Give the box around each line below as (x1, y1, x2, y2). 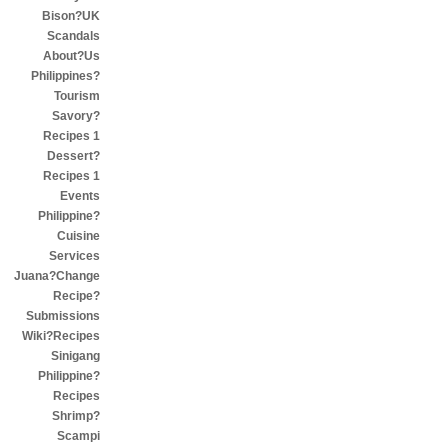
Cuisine (57, 229, 100, 243)
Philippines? (31, 69, 100, 83)
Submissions (26, 309, 100, 323)
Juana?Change (14, 269, 100, 283)
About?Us (43, 49, 100, 63)
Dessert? (47, 149, 100, 163)
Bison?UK (42, 9, 100, 23)
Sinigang (51, 349, 100, 363)
